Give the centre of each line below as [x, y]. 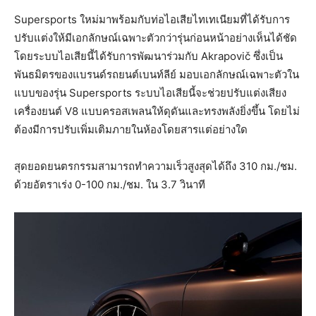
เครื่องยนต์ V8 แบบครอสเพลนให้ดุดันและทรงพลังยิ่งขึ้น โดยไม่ [157, 111]
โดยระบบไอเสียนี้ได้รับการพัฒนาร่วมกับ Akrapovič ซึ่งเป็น [148, 56]
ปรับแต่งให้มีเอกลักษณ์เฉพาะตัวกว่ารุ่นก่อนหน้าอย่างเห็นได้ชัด [156, 37]
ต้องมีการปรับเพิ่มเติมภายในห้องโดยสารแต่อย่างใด [131, 129]
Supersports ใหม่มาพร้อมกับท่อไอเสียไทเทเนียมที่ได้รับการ [152, 19]
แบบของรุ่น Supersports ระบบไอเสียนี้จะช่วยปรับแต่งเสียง [150, 92]
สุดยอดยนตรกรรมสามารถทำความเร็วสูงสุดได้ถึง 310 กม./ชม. [156, 166]
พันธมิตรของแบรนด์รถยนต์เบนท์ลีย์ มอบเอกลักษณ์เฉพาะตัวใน [157, 74]
